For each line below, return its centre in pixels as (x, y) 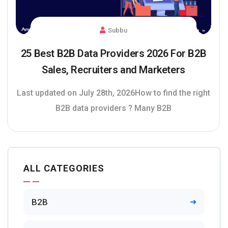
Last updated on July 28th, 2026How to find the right (113, 93)
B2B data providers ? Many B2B (113, 108)
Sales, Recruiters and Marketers (113, 69)
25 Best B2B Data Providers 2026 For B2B (113, 53)
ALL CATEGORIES (64, 168)
